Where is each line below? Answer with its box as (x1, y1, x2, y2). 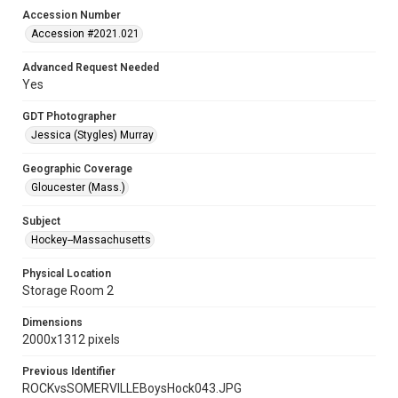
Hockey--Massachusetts (31, 234, 151, 246)
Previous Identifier (22, 365, 115, 378)
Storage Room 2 (22, 283, 114, 298)
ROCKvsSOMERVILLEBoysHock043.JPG (22, 381, 242, 395)
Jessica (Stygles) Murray (31, 129, 154, 141)
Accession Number (22, 9, 121, 21)
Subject (22, 215, 60, 227)
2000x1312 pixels (22, 332, 120, 346)
